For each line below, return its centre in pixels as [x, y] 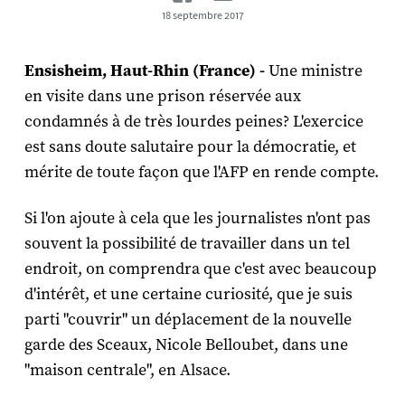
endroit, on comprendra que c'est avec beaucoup [200, 268]
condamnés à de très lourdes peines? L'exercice [193, 121]
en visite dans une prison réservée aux [162, 96]
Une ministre [315, 71]
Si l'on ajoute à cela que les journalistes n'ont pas [197, 218]
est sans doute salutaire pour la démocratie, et [190, 146]
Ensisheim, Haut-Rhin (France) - [146, 70]
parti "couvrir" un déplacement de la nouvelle [188, 319]
